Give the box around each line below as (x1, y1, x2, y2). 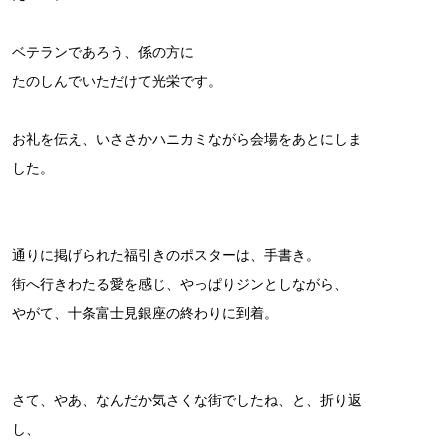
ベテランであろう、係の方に (12, 44, 194, 61)
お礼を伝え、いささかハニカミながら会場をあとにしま (12, 131, 362, 148)
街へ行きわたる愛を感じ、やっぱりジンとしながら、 (12, 276, 348, 293)
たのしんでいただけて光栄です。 (12, 73, 222, 90)
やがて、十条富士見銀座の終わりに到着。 (12, 305, 278, 322)
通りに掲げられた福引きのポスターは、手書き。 (12, 247, 320, 264)
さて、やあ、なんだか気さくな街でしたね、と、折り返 (12, 392, 362, 409)
